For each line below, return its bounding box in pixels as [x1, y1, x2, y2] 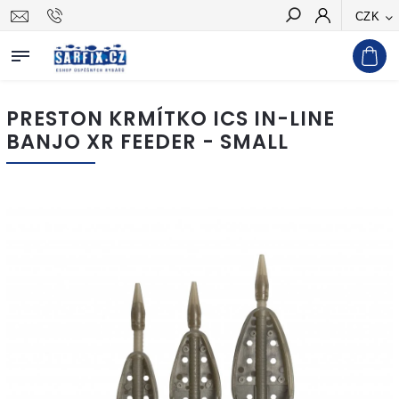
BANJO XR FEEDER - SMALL [6, 127, 289, 156]
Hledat [337, 40, 379, 54]
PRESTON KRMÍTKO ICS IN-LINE [6, 104, 335, 133]
